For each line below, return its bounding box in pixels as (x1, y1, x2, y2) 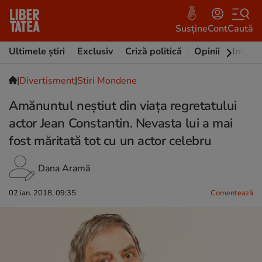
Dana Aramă (38, 162, 90, 175)
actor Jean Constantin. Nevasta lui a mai (9, 115, 233, 132)
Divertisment (19, 74, 75, 87)
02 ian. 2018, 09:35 (9, 188, 76, 198)
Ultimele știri (9, 45, 65, 58)
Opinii (194, 45, 220, 58)
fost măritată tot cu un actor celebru (9, 132, 212, 150)
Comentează (211, 188, 253, 198)
